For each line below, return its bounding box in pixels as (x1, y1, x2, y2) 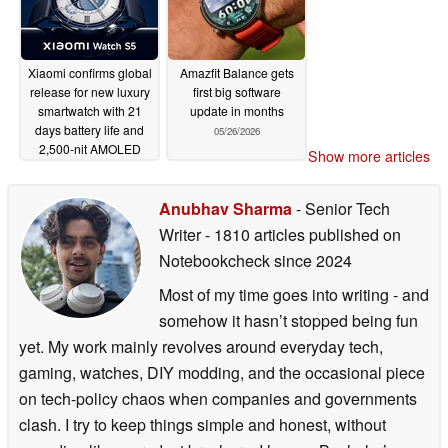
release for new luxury (29, 82, 150, 100)
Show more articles (308, 146, 430, 167)
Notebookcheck (159, 249, 270, 273)
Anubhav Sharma (159, 197, 292, 221)
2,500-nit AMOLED (38, 139, 141, 157)
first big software (192, 82, 281, 100)
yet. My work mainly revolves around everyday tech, (19, 335, 383, 359)
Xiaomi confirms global (27, 63, 152, 81)
